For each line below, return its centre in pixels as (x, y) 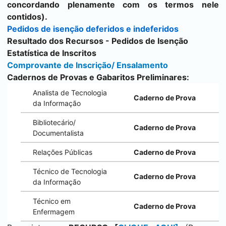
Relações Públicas (63, 152)
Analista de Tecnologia (70, 93)
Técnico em (52, 201)
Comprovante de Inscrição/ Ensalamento (88, 65)
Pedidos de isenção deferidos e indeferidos (93, 29)
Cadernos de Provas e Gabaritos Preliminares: (98, 77)
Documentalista (58, 133)
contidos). (27, 17)
